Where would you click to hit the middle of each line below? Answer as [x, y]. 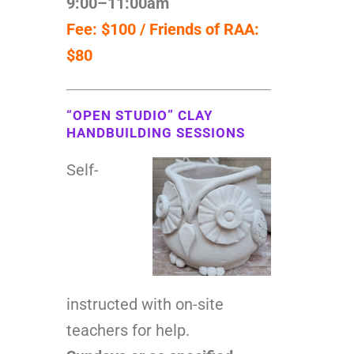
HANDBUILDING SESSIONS [158, 132]
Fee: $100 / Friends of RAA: [163, 29]
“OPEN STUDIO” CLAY [140, 115]
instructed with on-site [145, 304]
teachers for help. [128, 330]
